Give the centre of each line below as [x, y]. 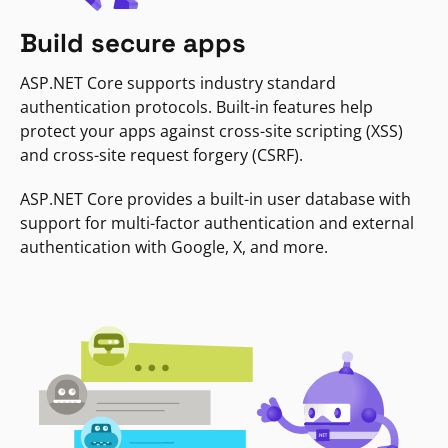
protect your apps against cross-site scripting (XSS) [211, 131]
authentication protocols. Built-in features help [196, 107]
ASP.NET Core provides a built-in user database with [215, 199]
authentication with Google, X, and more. [174, 247]
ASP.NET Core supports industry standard [178, 83]
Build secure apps [133, 43]
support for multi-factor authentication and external [217, 223]
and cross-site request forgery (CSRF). [161, 155]
